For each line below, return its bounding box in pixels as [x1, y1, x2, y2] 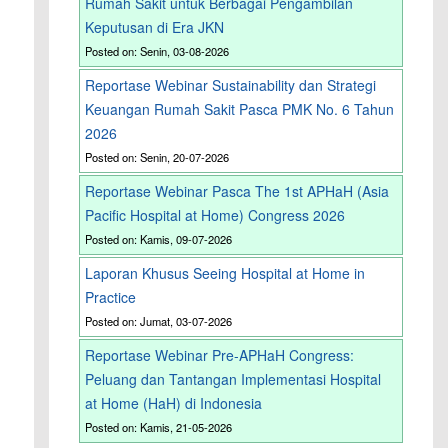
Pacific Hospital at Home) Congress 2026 [85, 205, 346, 226]
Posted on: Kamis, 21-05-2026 [85, 419, 233, 436]
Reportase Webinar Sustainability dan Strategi [85, 75, 377, 96]
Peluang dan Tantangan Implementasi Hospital [85, 369, 382, 390]
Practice [85, 287, 137, 308]
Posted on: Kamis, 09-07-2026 [85, 231, 233, 248]
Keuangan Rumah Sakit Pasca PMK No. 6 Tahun [85, 99, 395, 120]
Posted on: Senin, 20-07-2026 [85, 149, 230, 166]
